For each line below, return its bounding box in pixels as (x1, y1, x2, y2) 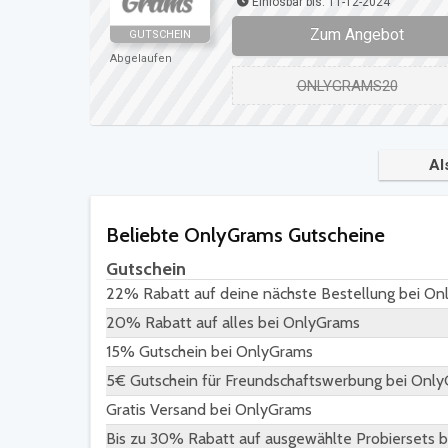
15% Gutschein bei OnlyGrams (106, 342, 313, 362)
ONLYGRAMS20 (296, 76, 398, 95)
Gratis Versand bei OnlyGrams (106, 400, 312, 420)
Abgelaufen (110, 51, 172, 65)
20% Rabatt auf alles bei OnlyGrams (106, 313, 360, 333)
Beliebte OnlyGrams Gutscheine (106, 223, 385, 248)
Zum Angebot (310, 25, 404, 45)
